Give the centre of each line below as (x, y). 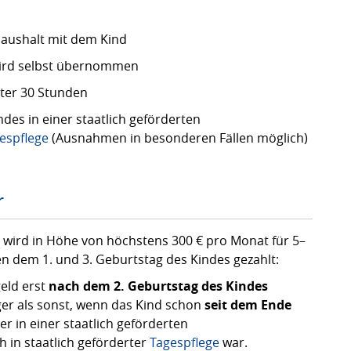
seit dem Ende (248, 305)
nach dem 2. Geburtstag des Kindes (158, 286)
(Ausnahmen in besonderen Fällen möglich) (178, 138)
